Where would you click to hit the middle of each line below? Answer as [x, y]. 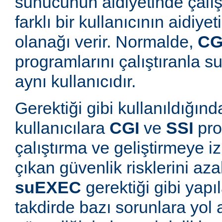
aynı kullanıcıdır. [75, 82]
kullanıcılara [62, 128]
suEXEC [48, 188]
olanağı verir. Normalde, [106, 42]
